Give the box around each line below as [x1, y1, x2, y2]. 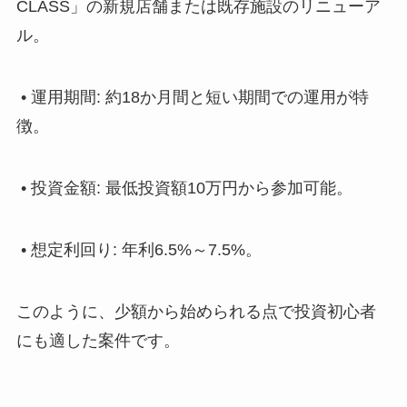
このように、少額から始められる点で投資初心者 [15, 302, 376, 321]
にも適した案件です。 [15, 331, 180, 350]
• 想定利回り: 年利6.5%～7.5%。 [15, 240, 262, 259]
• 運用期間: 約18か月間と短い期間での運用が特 [15, 88, 369, 107]
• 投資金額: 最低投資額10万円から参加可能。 [15, 179, 352, 198]
